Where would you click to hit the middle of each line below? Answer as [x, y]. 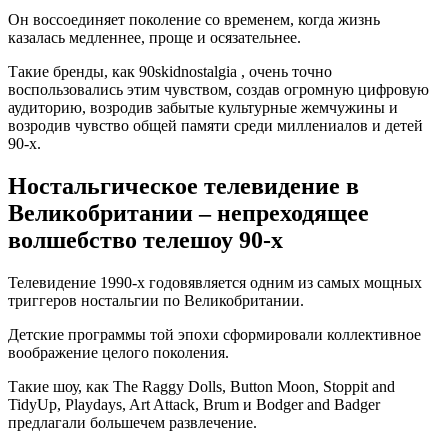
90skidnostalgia [190, 72]
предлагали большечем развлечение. [132, 423]
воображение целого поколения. [118, 353]
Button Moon [272, 387]
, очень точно [286, 72]
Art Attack [162, 405]
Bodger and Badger [318, 405]
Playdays [93, 405]
